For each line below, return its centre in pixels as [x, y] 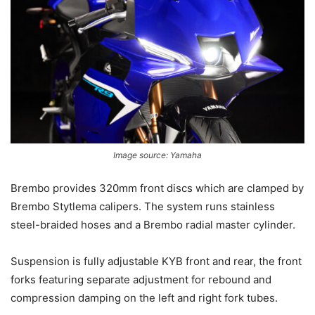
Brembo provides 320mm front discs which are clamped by [157, 188]
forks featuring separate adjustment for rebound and [141, 280]
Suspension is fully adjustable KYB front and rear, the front [156, 262]
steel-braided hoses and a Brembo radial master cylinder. [153, 225]
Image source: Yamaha [157, 155]
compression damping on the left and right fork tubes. [144, 298]
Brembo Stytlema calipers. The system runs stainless [143, 207]
